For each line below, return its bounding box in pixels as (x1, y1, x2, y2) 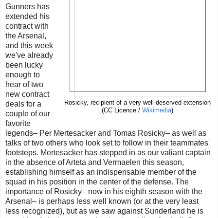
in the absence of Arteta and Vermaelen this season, (5, 158, 184, 167)
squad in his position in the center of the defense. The (5, 178, 189, 186)
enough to (5, 71, 40, 79)
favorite (5, 119, 31, 128)
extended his (5, 12, 50, 21)
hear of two (5, 80, 43, 89)
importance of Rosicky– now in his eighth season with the (5, 187, 202, 196)
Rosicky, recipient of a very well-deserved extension (64, 99, 211, 107)
